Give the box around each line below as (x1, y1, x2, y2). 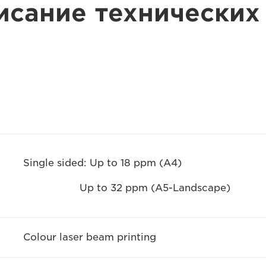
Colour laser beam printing (23, 231, 156, 243)
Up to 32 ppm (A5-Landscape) (23, 182, 230, 194)
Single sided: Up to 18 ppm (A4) (23, 157, 185, 169)
